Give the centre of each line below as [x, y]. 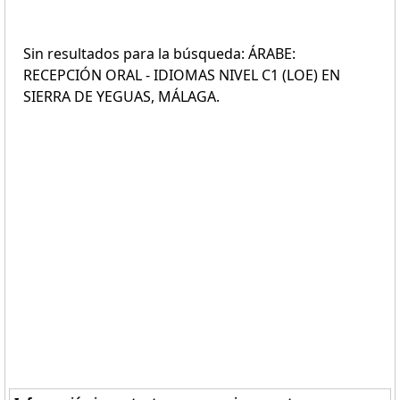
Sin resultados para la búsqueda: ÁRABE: [159, 54]
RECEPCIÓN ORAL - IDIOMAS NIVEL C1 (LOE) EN [182, 75]
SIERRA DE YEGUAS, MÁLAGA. [121, 96]
